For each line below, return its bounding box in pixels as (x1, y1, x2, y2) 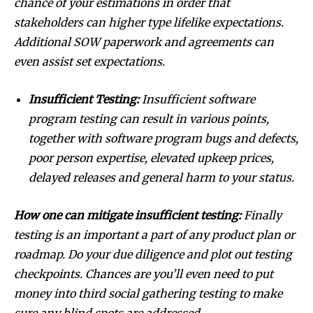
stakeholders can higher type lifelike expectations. (14, 15, 284, 29)
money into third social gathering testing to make (14, 286, 282, 300)
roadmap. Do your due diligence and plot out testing (14, 247, 292, 261)
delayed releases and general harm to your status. (29, 170, 297, 184)
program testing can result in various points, (29, 111, 269, 126)
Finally (244, 208, 282, 222)
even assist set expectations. (14, 54, 168, 68)
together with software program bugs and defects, (29, 131, 298, 145)
